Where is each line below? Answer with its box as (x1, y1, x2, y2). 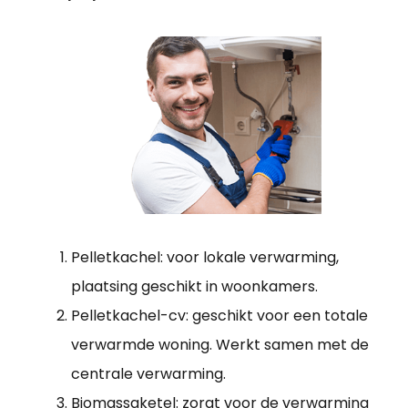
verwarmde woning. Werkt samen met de (71, 333, 369, 355)
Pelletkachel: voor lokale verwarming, (71, 246, 339, 268)
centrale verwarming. (71, 362, 226, 384)
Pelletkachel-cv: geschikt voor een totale (71, 304, 368, 326)
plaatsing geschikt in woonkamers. (71, 275, 318, 297)
